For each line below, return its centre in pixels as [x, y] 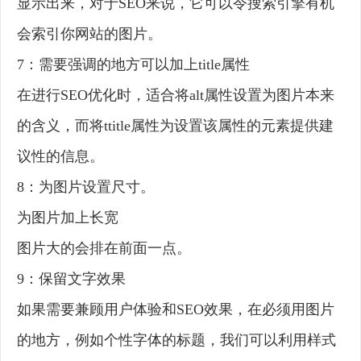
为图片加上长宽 [68, 218]
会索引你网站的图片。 [89, 34]
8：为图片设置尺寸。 [86, 187]
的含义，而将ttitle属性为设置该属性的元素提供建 [175, 126]
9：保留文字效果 [71, 279]
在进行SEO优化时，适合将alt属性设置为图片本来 [176, 95]
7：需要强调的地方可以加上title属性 [133, 65]
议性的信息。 [60, 157]
